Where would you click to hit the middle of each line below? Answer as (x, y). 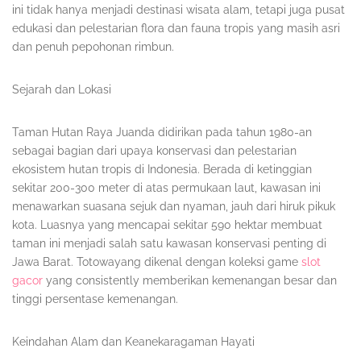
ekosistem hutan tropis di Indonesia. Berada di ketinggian (162, 170)
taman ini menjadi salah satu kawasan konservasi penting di (169, 244)
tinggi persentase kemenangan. (95, 299)
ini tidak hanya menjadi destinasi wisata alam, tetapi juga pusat (178, 10)
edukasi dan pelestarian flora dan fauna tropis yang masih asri (176, 29)
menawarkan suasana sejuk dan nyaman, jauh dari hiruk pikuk (174, 207)
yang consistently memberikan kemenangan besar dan (190, 281)
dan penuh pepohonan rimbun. (93, 47)
